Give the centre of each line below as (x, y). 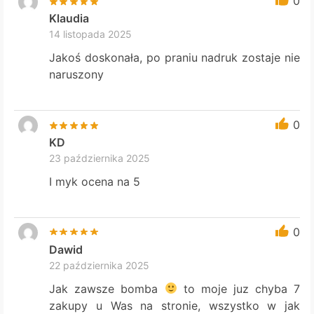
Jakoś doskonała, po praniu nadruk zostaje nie (175, 58)
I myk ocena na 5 (95, 182)
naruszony (77, 75)
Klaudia (69, 19)
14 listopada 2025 (91, 34)
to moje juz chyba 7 (239, 288)
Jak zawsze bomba (107, 288)
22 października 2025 (100, 265)
